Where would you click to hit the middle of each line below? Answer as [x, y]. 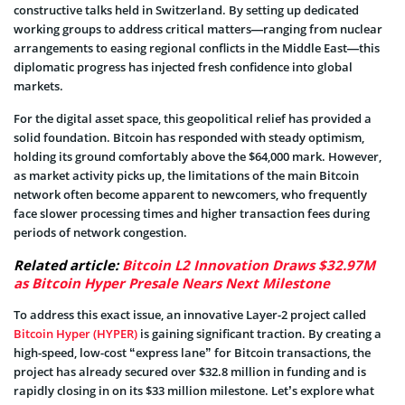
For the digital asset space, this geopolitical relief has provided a [193, 118]
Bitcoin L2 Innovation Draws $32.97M [249, 264]
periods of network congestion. [100, 232]
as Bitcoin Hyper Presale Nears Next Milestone [172, 283]
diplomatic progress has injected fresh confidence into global [183, 66]
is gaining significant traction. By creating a [259, 333]
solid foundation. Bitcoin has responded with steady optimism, [189, 137]
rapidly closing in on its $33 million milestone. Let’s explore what [194, 390]
